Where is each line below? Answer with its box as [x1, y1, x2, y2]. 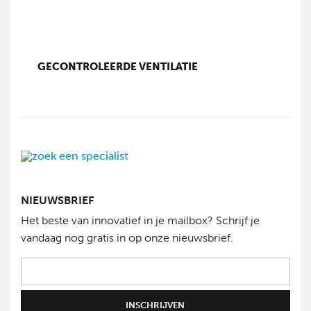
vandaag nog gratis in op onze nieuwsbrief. [21, 231, 233, 245]
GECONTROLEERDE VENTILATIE [37, 60, 199, 74]
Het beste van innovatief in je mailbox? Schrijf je [21, 214, 260, 228]
